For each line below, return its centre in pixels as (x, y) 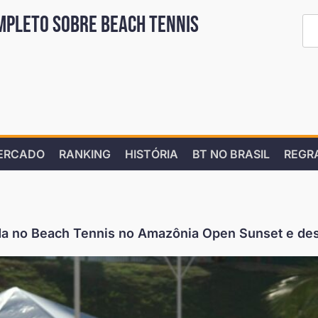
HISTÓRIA (152, 154)
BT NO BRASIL (231, 154)
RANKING (85, 154)
